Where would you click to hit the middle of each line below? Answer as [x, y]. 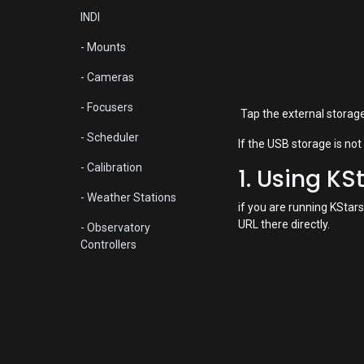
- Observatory [115, 228]
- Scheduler [109, 138]
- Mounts [103, 48]
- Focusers [106, 108]
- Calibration [111, 168]
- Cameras [107, 78]
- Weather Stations [128, 198]
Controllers [108, 245]
